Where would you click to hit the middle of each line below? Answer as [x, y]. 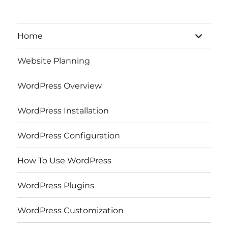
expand [203, 33]
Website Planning [54, 61]
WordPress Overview [60, 85]
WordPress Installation [63, 110]
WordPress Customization [71, 210]
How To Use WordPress [65, 160]
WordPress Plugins [56, 185]
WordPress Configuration [69, 135]
